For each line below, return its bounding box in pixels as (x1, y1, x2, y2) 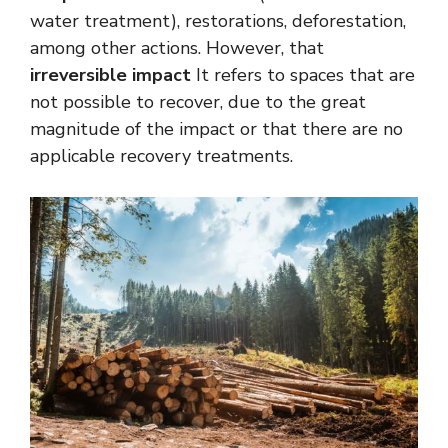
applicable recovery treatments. (30, 144, 293, 169)
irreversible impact (30, 63, 191, 88)
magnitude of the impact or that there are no (30, 117, 403, 142)
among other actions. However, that (30, 36, 324, 61)
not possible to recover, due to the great (30, 90, 366, 115)
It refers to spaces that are (191, 63, 415, 88)
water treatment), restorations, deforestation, (30, 9, 406, 34)
